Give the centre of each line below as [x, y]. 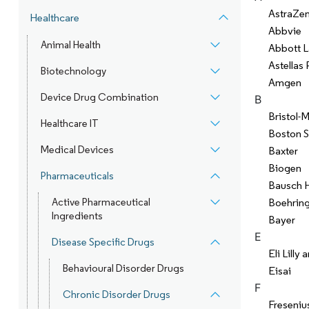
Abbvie [285, 31]
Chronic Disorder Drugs [116, 295]
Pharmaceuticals [77, 176]
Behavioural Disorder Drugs [123, 268]
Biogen [285, 168]
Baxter [283, 151]
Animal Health [70, 45]
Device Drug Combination [99, 97]
